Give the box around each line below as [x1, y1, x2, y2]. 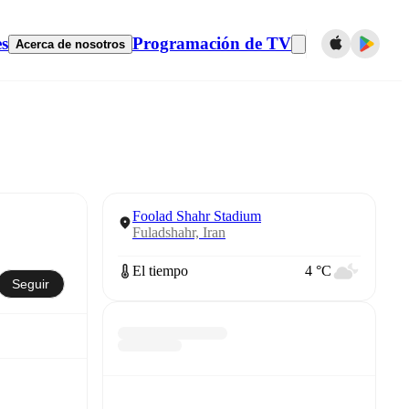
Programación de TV [132, 34, 291, 53]
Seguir [12, 276, 49, 291]
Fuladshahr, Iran [132, 225, 225, 240]
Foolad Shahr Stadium [132, 208, 261, 224]
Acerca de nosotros [16, 37, 125, 51]
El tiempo [132, 263, 188, 278]
